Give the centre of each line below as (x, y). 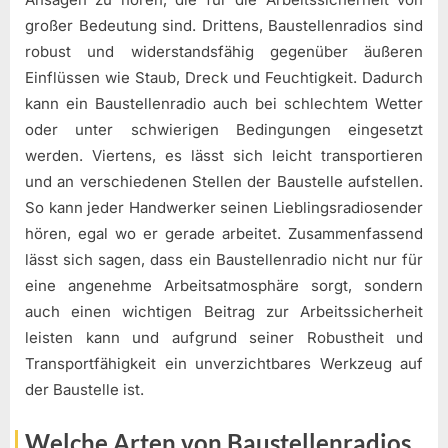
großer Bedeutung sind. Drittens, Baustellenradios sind (224, 25)
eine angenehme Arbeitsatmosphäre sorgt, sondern (224, 285)
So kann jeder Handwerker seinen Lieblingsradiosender (224, 207)
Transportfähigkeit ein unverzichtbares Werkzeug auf (224, 363)
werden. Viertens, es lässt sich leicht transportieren (224, 155)
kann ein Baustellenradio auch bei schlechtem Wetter (224, 103)
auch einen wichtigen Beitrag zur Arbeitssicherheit (224, 311)
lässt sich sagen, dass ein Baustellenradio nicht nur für (224, 259)
